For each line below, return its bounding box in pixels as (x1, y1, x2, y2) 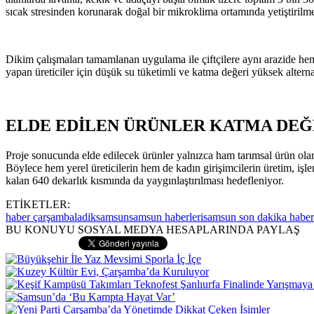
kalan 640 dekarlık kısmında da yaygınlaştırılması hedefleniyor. (6, 174, 284, 186)
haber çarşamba (6, 210, 74, 223)
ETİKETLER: (6, 198, 70, 210)
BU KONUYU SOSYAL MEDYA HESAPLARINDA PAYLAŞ (6, 223, 300, 235)
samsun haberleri (129, 210, 203, 223)
